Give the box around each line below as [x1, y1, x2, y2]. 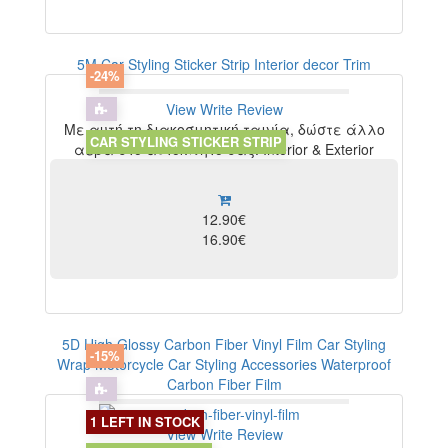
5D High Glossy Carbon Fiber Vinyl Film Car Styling [62, 334, 386, 355]
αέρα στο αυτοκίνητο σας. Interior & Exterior [74, 139, 374, 160]
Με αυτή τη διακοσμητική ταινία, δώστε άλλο [63, 119, 385, 140]
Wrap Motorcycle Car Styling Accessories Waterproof [57, 354, 391, 375]
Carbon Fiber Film [166, 374, 282, 395]
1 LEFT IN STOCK [89, 411, 200, 431]
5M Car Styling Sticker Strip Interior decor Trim [77, 54, 371, 75]
